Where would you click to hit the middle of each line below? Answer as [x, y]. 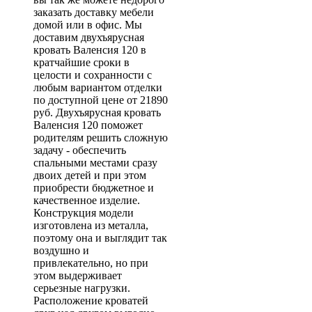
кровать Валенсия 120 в [90, 50]
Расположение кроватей [91, 301]
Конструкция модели [84, 213]
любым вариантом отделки [98, 87]
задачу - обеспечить [80, 150]
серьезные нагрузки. [82, 288]
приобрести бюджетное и [94, 188]
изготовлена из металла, [91, 225]
